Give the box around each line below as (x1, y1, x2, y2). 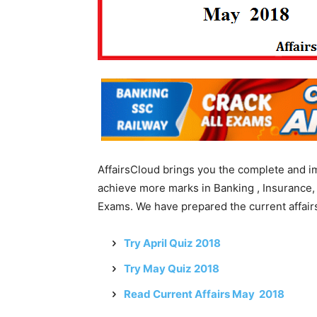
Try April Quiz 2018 (124, 236, 221, 250)
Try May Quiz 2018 (124, 261, 219, 275)
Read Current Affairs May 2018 (124, 287, 284, 301)
